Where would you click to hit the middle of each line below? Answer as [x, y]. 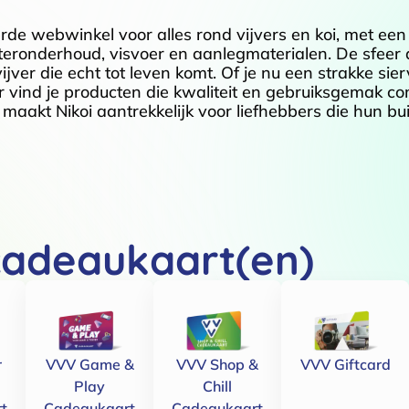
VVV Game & [89, 364]
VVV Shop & [217, 364]
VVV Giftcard [345, 364]
